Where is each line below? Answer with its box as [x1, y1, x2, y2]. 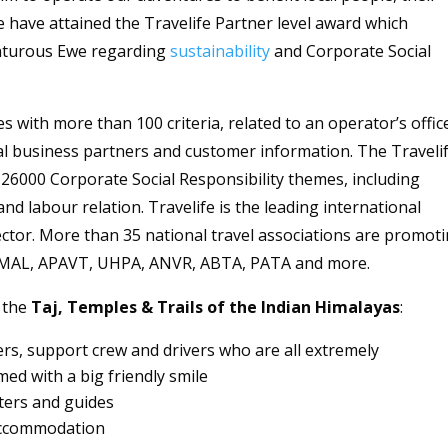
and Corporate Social [270, 40, 432, 63]
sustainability [170, 40, 271, 63]
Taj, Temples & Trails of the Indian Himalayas [27, 296, 401, 319]
